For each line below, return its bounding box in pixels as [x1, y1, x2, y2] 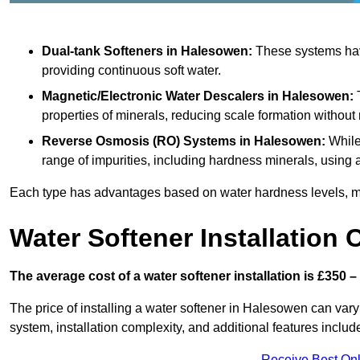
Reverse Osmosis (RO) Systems [42, 133, 236, 148]
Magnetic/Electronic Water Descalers [42, 88, 264, 103]
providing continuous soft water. [42, 63, 221, 77]
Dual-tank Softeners [42, 43, 163, 58]
